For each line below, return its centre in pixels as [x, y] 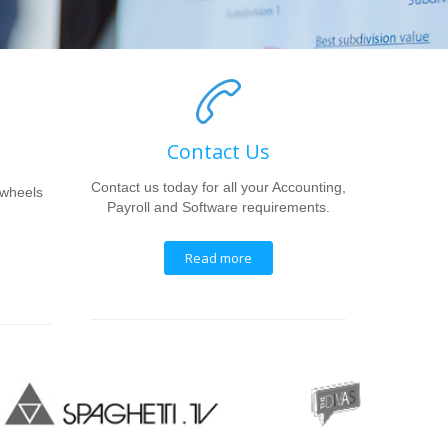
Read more [218, 258]
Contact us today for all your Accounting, [218, 187]
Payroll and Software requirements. [218, 207]
